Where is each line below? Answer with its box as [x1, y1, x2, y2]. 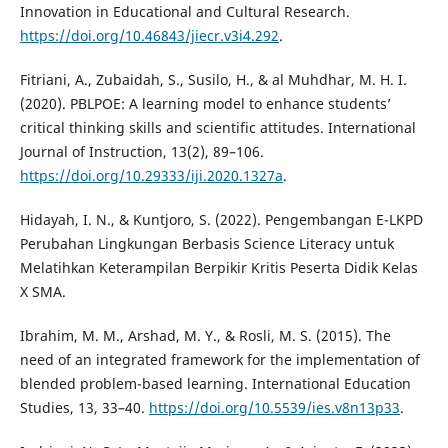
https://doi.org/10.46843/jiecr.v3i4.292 [19, 26, 279, 46]
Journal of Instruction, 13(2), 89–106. [19, 142, 264, 162]
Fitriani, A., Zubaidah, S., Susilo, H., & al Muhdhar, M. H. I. [19, 70, 407, 90]
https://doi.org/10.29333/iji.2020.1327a [19, 166, 283, 186]
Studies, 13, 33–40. [19, 398, 149, 418]
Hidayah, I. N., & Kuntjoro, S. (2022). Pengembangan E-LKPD [19, 210, 423, 230]
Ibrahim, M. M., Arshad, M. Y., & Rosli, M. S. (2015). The [19, 326, 391, 346]
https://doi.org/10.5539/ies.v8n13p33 [148, 398, 400, 418]
